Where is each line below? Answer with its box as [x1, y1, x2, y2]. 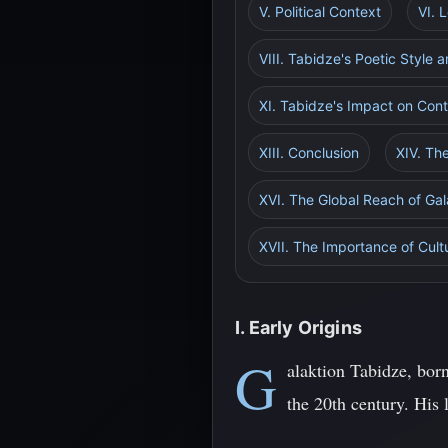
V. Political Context [259, 3, 381, 20]
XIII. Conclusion [259, 144, 359, 161]
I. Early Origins [235, 317, 362, 338]
